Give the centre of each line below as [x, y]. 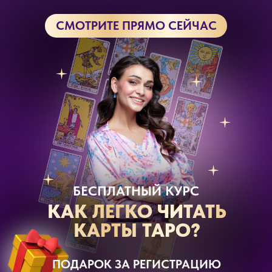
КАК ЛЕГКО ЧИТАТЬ [137, 212]
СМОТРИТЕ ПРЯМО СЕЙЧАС [136, 25]
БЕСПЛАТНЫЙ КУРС [136, 191]
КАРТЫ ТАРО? [137, 230]
